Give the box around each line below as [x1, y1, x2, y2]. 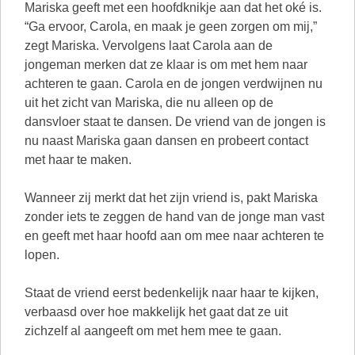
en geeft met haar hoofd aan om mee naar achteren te [25, 229, 324, 242]
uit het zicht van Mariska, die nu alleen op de [25, 96, 273, 109]
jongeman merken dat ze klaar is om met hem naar [25, 58, 307, 71]
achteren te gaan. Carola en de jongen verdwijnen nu [25, 77, 323, 90]
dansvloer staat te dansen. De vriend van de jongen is [25, 115, 326, 128]
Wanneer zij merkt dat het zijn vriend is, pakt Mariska [25, 191, 318, 204]
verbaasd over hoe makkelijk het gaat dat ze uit [25, 305, 288, 319]
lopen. [25, 248, 59, 261]
